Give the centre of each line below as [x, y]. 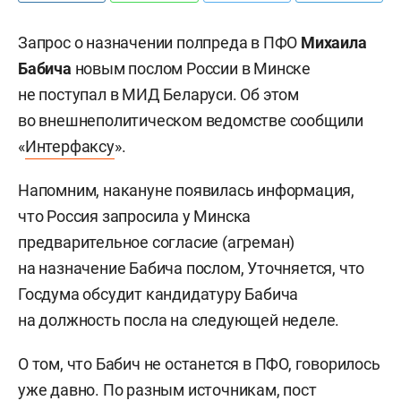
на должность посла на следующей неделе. [179, 320]
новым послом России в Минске [191, 68]
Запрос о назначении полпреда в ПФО [159, 43]
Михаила [334, 43]
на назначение [72, 268]
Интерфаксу [69, 146]
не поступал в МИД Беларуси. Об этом [158, 94]
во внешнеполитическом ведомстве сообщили [191, 120]
